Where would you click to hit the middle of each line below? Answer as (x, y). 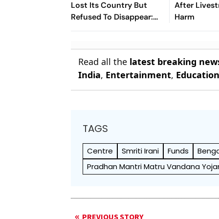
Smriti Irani (141, 151)
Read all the (104, 61)
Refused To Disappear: (112, 17)
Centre (100, 151)
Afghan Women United (113, 28)
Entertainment (139, 75)
